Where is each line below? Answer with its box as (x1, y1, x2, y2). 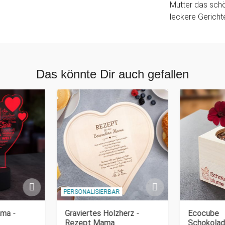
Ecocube (188, 208, 219, 218)
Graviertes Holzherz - (65, 208, 140, 218)
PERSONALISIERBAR (63, 188, 120, 195)
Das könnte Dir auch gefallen (36, 67, 189, 81)
